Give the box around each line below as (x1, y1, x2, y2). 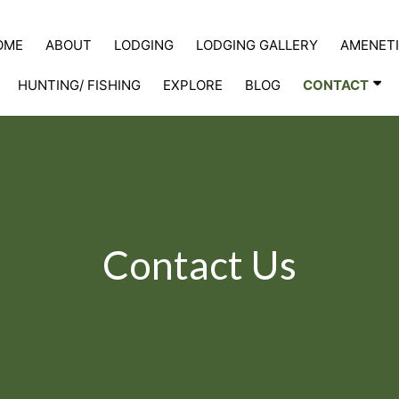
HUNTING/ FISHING (18, 76, 141, 94)
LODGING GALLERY (195, 36, 318, 53)
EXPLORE (163, 76, 223, 94)
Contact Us (102, 241, 297, 289)
